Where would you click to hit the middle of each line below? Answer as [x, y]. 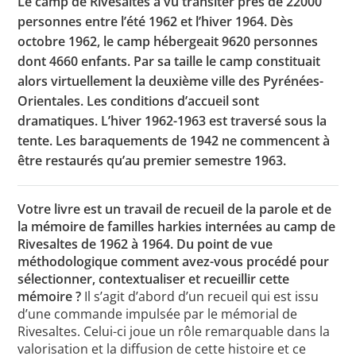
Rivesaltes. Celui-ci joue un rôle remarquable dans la [174, 332]
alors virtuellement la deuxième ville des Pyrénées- [171, 81]
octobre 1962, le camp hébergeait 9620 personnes [168, 41]
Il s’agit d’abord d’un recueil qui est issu [200, 297]
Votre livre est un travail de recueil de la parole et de [175, 209]
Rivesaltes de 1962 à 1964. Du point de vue [145, 244]
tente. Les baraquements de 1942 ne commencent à [174, 140]
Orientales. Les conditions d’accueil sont [139, 101]
